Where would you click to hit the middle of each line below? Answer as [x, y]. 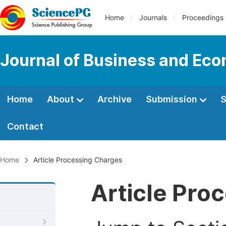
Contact [25, 126]
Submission [173, 99]
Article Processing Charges [77, 160]
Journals [153, 18]
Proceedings [203, 18]
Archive [115, 99]
